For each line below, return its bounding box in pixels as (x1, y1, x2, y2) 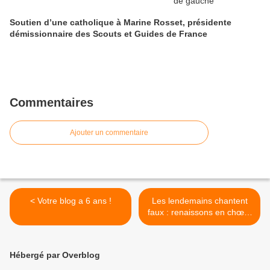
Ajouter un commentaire (70, 128, 148, 137)
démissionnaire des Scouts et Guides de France (10, 29, 207, 39)
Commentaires (10, 96, 93, 110)
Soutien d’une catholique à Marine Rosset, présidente (10, 17, 231, 28)
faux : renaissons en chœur (147, 207, 252, 218)
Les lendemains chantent (151, 196, 248, 206)
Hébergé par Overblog (10, 250, 100, 260)
